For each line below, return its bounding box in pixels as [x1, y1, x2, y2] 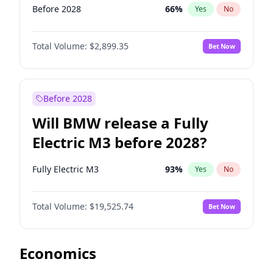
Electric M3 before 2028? [32, 132, 207, 152]
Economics [19, 243, 96, 263]
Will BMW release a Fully [32, 113, 208, 133]
